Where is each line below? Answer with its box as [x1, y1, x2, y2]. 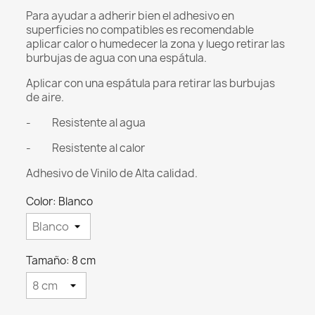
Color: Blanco [26, 194, 94, 210]
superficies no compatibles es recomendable [26, 22, 255, 38]
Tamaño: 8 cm [26, 253, 96, 269]
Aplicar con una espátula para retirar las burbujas [26, 76, 276, 91]
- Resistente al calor [26, 141, 146, 156]
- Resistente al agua [26, 115, 146, 131]
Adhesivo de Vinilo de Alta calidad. [26, 166, 198, 181]
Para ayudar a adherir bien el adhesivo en [26, 8, 235, 24]
